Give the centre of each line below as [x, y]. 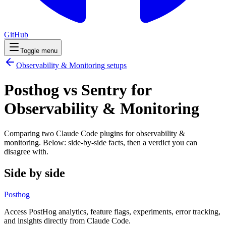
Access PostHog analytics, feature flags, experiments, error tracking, [112, 211]
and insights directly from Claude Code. [67, 220]
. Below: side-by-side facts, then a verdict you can [118, 142]
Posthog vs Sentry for [78, 90]
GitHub [16, 35]
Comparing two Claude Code [52, 133]
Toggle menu [39, 51]
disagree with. [26, 151]
